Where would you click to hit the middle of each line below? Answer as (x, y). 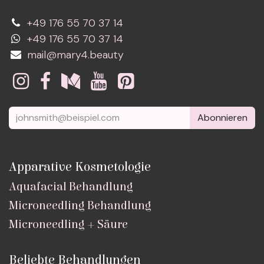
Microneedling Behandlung (80, 206)
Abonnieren (222, 118)
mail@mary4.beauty (76, 55)
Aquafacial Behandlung (71, 187)
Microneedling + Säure (68, 225)
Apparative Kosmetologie (80, 167)
